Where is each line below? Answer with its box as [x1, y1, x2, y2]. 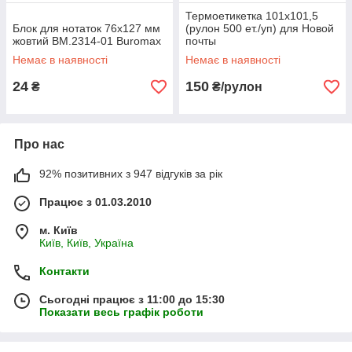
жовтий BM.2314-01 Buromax [13, 35, 161, 47]
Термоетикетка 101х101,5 [185, 9, 318, 22]
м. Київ [39, 224, 78, 236]
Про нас [14, 137, 64, 151]
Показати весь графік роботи [39, 306, 203, 318]
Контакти [39, 265, 90, 277]
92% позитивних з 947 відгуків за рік [39, 167, 222, 180]
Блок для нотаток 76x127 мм [13, 22, 160, 35]
